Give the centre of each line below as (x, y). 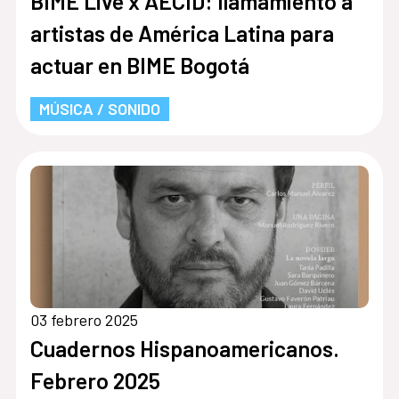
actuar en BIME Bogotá (139, 65)
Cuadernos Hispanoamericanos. (184, 348)
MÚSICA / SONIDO (99, 108)
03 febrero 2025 (84, 319)
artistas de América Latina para (182, 33)
